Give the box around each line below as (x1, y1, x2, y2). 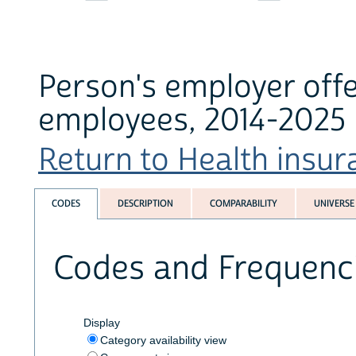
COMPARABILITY (209, 197, 277, 211)
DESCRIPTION (117, 197, 173, 211)
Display (83, 315, 120, 329)
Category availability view (99, 333, 226, 346)
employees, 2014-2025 (38, 100, 346, 141)
